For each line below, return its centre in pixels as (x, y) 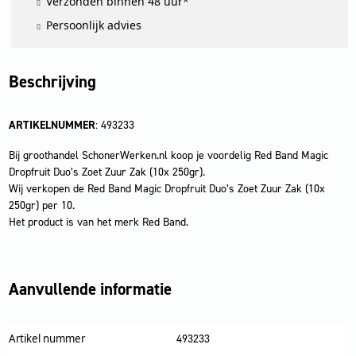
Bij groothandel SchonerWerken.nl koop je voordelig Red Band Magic (168, 155)
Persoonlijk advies (94, 25)
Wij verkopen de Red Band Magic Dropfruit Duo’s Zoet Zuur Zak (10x (166, 188)
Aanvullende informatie (90, 289)
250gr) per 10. (41, 205)
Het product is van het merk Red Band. (98, 222)
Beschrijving (52, 82)
